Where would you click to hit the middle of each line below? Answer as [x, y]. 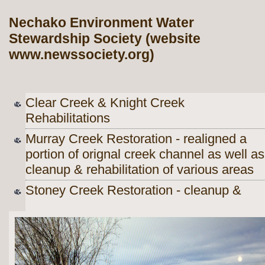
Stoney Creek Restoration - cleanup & [133, 190]
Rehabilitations [68, 118]
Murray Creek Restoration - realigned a [136, 139]
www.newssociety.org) [82, 55]
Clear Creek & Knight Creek [105, 103]
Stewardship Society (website [105, 39]
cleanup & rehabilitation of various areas [140, 169]
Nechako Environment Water [101, 23]
